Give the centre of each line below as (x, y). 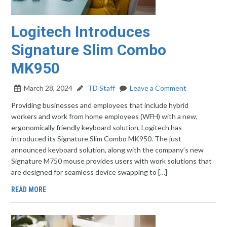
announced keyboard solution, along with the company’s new (108, 150)
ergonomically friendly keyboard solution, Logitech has (97, 127)
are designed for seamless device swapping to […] (89, 172)
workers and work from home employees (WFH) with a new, (105, 116)
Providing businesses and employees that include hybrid (100, 105)
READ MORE (29, 190)
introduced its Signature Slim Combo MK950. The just (97, 139)
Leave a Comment (158, 88)
